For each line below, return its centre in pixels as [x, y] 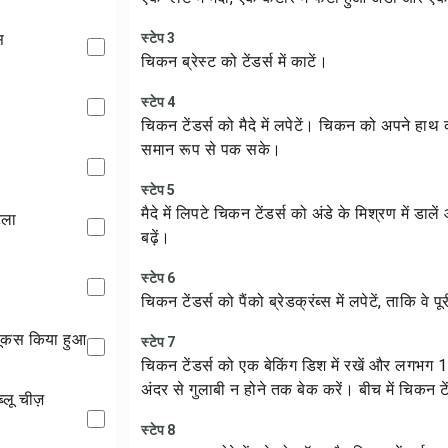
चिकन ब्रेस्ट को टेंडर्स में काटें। [235, 61]
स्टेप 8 [158, 430]
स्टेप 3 [158, 38]
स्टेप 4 [158, 102]
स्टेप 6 [158, 278]
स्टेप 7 [158, 342]
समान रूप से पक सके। [211, 149]
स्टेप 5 [158, 190]
